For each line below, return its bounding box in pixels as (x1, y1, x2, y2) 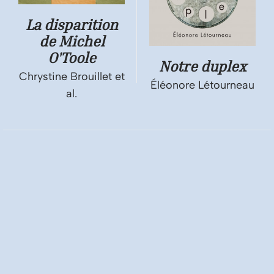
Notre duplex (158, 57, 246, 75)
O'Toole (47, 49, 96, 67)
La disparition (25, 16, 118, 34)
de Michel (39, 32, 105, 50)
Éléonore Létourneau (150, 78, 254, 92)
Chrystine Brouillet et (18, 70, 125, 84)
